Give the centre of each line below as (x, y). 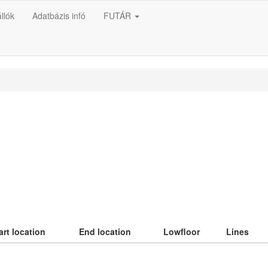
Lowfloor (182, 231)
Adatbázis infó (59, 16)
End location (105, 231)
